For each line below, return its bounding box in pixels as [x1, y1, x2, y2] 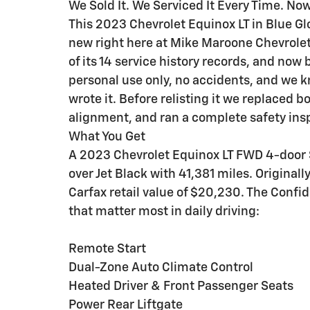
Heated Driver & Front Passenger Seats [69, 280, 293, 293]
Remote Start [69, 243, 146, 256]
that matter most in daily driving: [69, 206, 259, 219]
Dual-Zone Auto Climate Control [69, 262, 253, 275]
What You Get [69, 131, 145, 144]
